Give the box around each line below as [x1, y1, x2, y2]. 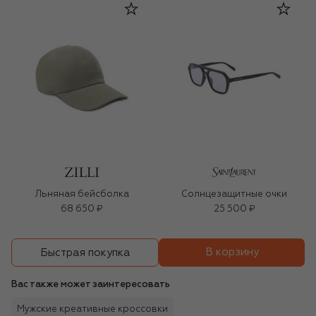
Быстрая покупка [39, 247, 130, 258]
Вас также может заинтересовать [11, 280, 170, 290]
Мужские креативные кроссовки [17, 305, 168, 315]
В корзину [205, 247, 259, 258]
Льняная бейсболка [35, 190, 129, 200]
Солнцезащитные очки [181, 190, 287, 200]
